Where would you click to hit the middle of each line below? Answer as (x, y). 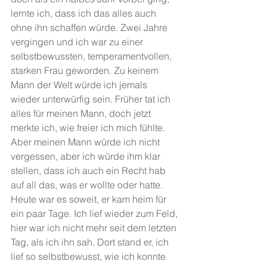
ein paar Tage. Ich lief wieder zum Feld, (95, 213)
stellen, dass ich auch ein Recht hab (89, 170)
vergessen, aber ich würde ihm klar (87, 156)
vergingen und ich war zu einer (78, 41)
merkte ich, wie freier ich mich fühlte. (89, 127)
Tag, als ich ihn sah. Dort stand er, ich (91, 242)
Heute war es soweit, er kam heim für (90, 199)
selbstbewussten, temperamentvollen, (92, 56)
